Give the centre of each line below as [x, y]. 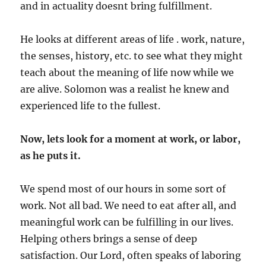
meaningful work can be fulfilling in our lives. [127, 222]
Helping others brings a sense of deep [109, 238]
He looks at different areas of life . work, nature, [133, 39]
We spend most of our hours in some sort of [123, 189]
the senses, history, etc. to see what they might [132, 56]
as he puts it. [51, 155]
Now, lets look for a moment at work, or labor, [131, 139]
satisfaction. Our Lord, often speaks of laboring [131, 255]
